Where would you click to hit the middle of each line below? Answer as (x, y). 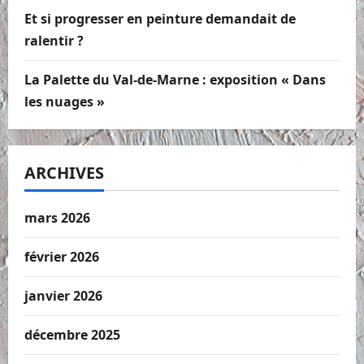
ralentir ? (54, 40)
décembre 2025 (72, 334)
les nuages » (65, 101)
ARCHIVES (64, 172)
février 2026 (62, 256)
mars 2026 (57, 217)
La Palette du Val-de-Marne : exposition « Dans (175, 79)
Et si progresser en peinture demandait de (160, 18)
